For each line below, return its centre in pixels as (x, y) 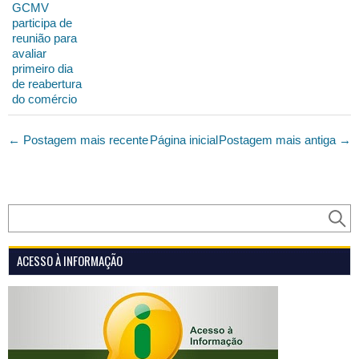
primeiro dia (42, 68)
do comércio (44, 99)
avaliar (29, 53)
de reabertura (47, 83)
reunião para (44, 38)
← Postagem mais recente (78, 139)
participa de (42, 22)
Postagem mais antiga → (285, 139)
